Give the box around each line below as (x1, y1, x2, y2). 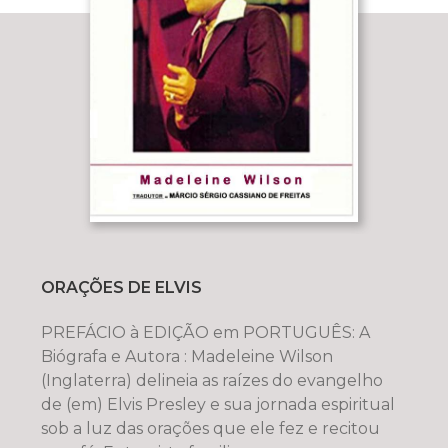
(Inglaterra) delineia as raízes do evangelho (40, 370, 383, 390)
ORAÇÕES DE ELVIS (40, 277, 202, 297)
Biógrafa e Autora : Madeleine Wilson (40, 346, 333, 366)
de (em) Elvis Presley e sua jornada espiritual (40, 394, 395, 414)
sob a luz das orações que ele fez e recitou (40, 418, 380, 438)
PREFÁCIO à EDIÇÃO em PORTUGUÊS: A (40, 322, 370, 342)
